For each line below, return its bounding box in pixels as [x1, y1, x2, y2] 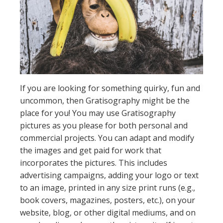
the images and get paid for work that [20, 144, 161, 156]
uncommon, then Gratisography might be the [20, 95, 190, 106]
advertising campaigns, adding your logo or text [20, 169, 199, 181]
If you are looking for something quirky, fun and [20, 82, 200, 94]
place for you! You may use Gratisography [20, 107, 176, 118]
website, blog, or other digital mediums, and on [20, 207, 196, 218]
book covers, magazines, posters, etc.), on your [20, 194, 195, 206]
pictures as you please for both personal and [20, 119, 188, 131]
